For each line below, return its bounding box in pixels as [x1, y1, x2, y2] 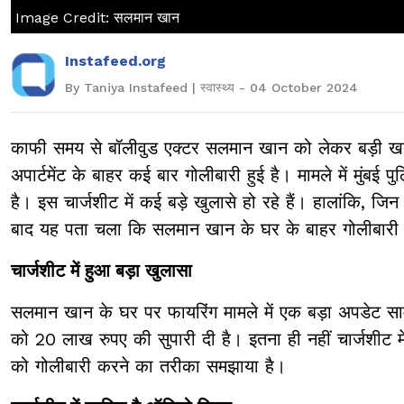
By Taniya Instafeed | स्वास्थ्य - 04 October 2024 [65, 79, 358, 95]
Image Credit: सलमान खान [15, 8, 179, 26]
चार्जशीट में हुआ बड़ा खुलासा [11, 259, 192, 281]
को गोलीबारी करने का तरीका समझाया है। [11, 354, 286, 377]
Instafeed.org [65, 51, 166, 69]
